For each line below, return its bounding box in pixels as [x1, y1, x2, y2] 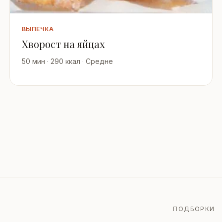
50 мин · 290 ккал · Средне [21, 57, 113, 66]
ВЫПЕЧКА [21, 25, 54, 33]
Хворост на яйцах [21, 37, 105, 51]
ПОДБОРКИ [173, 205, 215, 213]
